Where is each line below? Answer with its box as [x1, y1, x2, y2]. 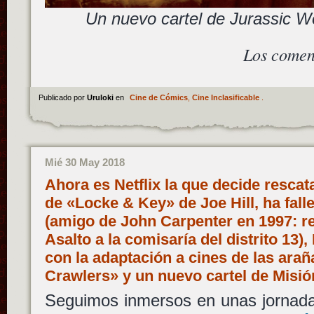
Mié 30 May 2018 [44, 156, 125, 168]
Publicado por [38, 93, 87, 102]
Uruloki [86, 93, 116, 102]
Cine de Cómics [129, 93, 188, 102]
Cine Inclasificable [191, 93, 259, 102]
